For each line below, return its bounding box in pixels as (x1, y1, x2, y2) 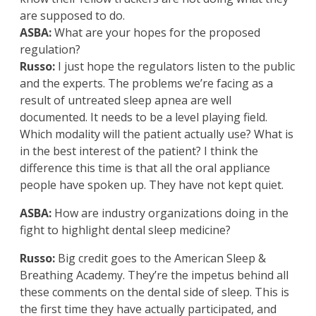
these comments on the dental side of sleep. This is (20, 284, 289, 300)
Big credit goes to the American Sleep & (55, 250, 266, 267)
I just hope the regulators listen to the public (55, 59, 295, 75)
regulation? (20, 42, 80, 58)
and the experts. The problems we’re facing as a (20, 75, 273, 92)
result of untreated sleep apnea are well (20, 92, 231, 109)
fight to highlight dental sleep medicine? (20, 222, 231, 238)
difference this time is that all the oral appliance (20, 160, 270, 176)
